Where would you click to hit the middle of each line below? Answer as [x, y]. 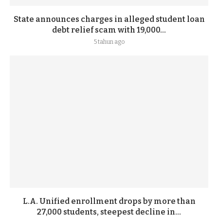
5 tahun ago [109, 42]
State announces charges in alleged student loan [109, 19]
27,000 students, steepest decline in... [109, 212]
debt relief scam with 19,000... [109, 30]
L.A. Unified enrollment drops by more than [109, 201]
